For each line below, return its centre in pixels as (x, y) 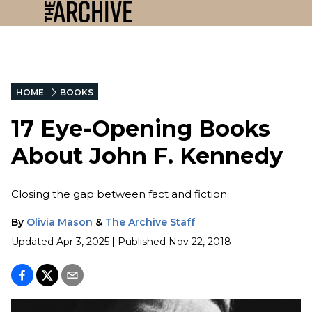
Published (142, 241)
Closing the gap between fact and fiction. (120, 194)
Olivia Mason (60, 222)
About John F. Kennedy (147, 156)
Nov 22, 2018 (200, 241)
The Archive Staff (150, 222)
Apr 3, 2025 (83, 241)
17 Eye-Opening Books (141, 129)
